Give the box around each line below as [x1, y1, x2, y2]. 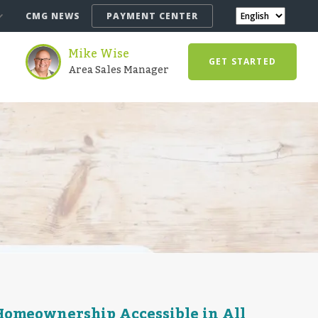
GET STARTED [208, 55, 276, 67]
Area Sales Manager [67, 60, 169, 80]
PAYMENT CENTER [106, 10, 198, 22]
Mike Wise [67, 43, 129, 65]
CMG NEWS [26, 10, 80, 22]
